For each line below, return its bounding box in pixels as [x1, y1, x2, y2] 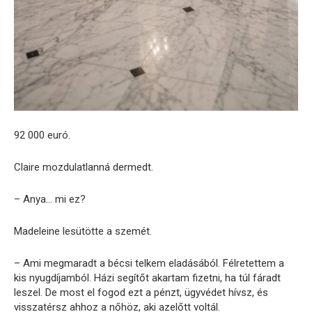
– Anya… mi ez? [14, 193, 86, 206]
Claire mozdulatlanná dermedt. [14, 161, 153, 174]
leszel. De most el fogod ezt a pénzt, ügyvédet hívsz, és [14, 286, 268, 299]
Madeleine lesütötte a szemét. [14, 225, 152, 238]
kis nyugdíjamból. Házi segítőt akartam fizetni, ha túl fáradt [14, 272, 281, 285]
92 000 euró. [14, 129, 70, 142]
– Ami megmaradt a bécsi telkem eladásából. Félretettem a [14, 257, 284, 270]
